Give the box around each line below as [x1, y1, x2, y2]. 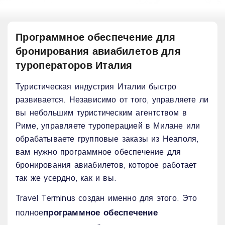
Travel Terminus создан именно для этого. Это [16, 192, 197, 203]
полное [16, 207, 44, 218]
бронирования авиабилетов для [16, 44, 181, 57]
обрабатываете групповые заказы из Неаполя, [16, 133, 199, 144]
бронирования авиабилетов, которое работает [16, 159, 197, 170]
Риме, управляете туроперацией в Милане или [16, 120, 200, 131]
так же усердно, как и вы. [16, 172, 117, 183]
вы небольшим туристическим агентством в [16, 107, 187, 118]
